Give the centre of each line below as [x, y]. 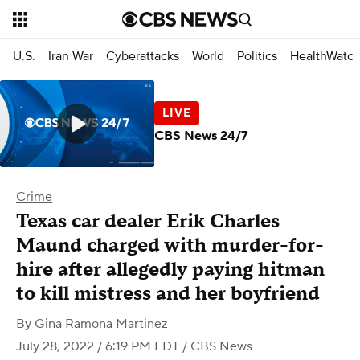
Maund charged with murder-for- [170, 245]
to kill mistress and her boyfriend [168, 294]
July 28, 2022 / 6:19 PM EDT [98, 346]
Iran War [71, 56]
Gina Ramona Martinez [101, 324]
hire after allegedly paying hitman [170, 270]
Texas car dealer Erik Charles [148, 221]
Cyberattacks [143, 56]
